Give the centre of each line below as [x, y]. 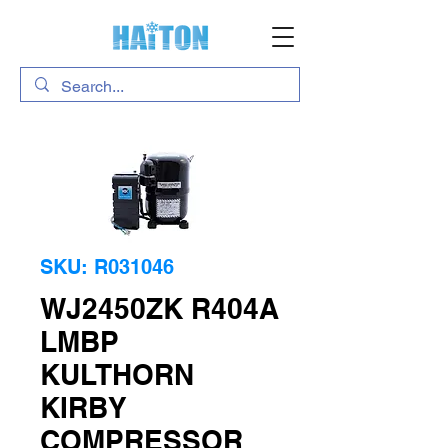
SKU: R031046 [107, 267]
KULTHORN [117, 374]
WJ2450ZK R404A [159, 308]
